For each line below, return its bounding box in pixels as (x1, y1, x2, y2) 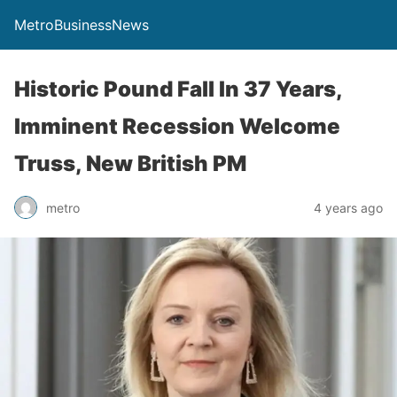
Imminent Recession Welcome (14, 113, 340, 139)
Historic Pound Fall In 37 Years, (14, 76, 342, 102)
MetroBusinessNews (14, 16, 149, 34)
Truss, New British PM (14, 151, 246, 176)
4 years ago (314, 199, 383, 215)
